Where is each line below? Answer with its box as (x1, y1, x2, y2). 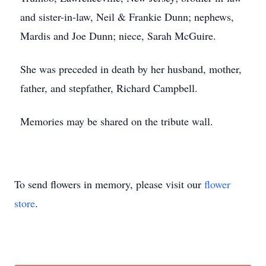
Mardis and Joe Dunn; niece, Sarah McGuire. (20, 28, 216, 43)
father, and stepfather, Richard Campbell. (20, 81, 198, 95)
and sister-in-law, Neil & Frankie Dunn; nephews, (20, 9, 234, 24)
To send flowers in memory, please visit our (14, 177, 204, 191)
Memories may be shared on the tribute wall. (20, 114, 213, 128)
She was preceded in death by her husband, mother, (20, 62, 242, 76)
